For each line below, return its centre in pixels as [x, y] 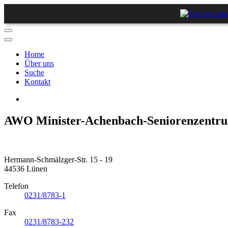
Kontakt [37, 82]
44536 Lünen [26, 168]
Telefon [16, 186]
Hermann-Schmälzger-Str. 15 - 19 [58, 159]
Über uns [39, 63]
